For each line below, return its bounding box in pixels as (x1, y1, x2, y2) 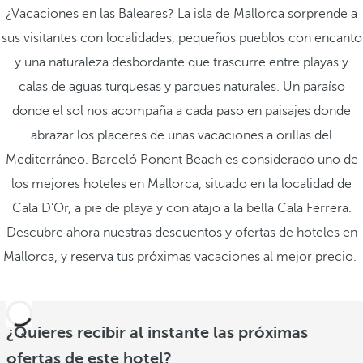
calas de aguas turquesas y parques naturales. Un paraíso (18, 79, 345, 94)
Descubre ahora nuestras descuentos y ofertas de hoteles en (6, 225, 357, 240)
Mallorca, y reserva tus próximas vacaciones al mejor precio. (3, 250, 360, 264)
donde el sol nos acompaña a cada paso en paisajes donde (12, 104, 351, 118)
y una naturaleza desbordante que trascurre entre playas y (15, 55, 348, 70)
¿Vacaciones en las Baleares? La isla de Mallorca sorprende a (6, 6, 357, 21)
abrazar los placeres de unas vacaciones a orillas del (31, 128, 332, 143)
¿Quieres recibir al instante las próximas (6, 323, 308, 342)
